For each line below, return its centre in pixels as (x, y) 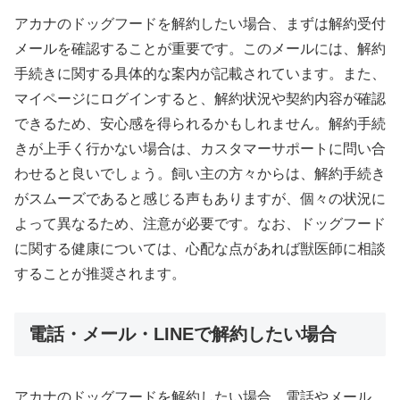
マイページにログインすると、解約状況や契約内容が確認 (200, 99)
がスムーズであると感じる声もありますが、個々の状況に (200, 199)
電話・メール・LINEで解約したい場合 (183, 334)
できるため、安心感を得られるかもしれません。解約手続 (200, 124)
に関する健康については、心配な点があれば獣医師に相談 (200, 249)
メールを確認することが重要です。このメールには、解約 (200, 49)
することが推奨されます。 (100, 274)
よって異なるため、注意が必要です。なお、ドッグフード (200, 224)
